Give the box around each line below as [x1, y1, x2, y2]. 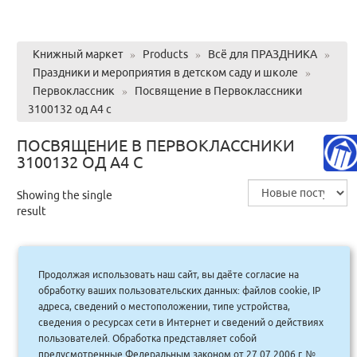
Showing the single [16, 188, 112, 202]
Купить [252, 328, 290, 341]
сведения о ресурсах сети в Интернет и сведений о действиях [38, 316, 324, 328]
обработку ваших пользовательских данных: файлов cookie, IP [38, 284, 321, 296]
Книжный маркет [32, 47, 123, 61]
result [16, 204, 46, 218]
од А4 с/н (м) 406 [84, 284, 186, 299]
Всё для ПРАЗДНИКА [207, 47, 317, 61]
